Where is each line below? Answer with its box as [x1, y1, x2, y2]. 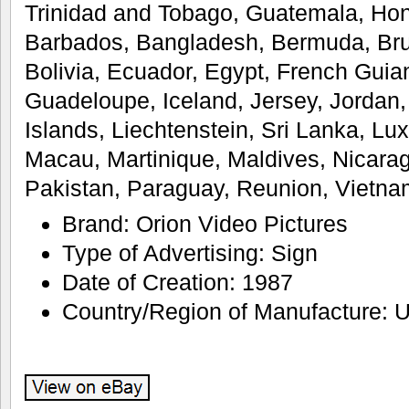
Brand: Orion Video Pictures [61, 210, 348, 236]
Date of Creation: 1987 [61, 268, 293, 295]
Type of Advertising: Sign [61, 239, 318, 266]
